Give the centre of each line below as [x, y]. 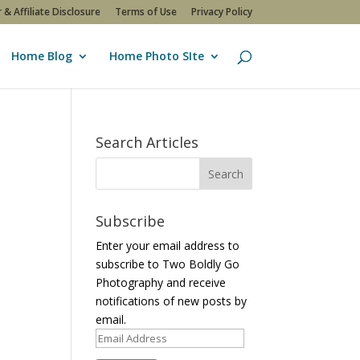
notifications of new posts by [172, 301]
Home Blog [41, 56]
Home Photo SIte [156, 56]
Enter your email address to [168, 245]
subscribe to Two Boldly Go [168, 264]
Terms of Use [145, 12]
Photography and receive [161, 282]
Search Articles [147, 142]
